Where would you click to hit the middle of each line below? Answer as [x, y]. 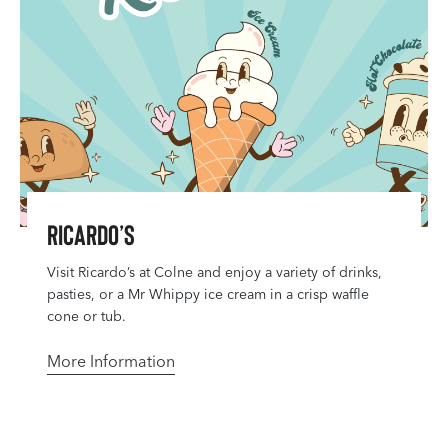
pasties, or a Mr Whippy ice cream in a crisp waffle [208, 294]
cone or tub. [86, 316]
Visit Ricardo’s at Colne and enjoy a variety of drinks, [214, 272]
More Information [111, 361]
